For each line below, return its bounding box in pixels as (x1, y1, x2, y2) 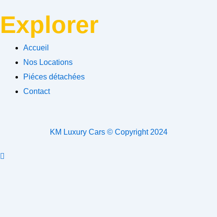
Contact (23, 87, 50, 95)
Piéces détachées (23, 72, 85, 81)
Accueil (23, 43, 49, 52)
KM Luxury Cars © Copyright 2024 (49, 127, 168, 136)
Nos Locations (23, 58, 73, 66)
